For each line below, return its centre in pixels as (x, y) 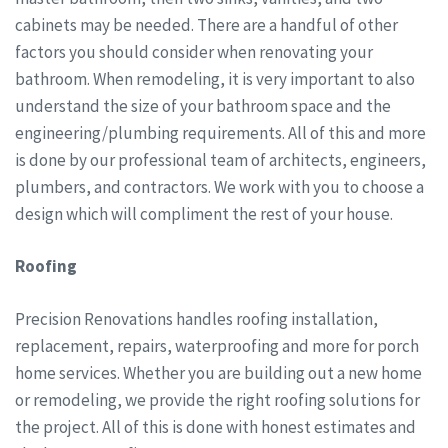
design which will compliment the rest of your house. (204, 213)
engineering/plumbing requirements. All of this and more (220, 132)
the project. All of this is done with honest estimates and (215, 426)
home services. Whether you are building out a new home (218, 372)
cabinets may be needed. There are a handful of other (206, 24)
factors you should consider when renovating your (194, 51)
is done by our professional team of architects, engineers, (220, 159)
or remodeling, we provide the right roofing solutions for (217, 399)
